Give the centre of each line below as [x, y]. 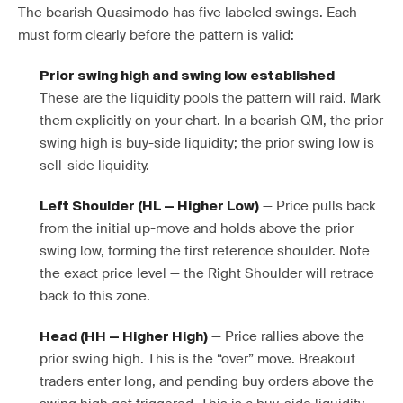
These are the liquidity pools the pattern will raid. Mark [210, 98]
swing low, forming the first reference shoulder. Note [205, 251]
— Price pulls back [318, 206]
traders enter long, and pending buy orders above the [207, 381]
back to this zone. [95, 296]
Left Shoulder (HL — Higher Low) [149, 206]
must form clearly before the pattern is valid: [156, 35]
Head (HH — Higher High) [124, 337]
